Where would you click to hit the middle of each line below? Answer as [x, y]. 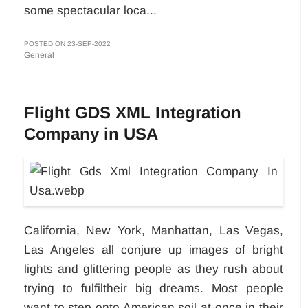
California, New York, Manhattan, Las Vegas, [154, 231]
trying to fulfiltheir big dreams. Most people [154, 288]
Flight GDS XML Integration [133, 113]
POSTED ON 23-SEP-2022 [67, 44]
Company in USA [91, 134]
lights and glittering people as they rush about [154, 269]
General [39, 55]
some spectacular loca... [90, 11]
